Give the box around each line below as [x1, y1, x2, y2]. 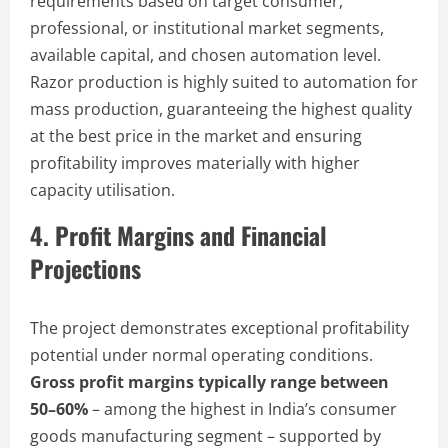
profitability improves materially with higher [30, 151, 360, 174]
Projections [30, 249, 141, 286]
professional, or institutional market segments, [30, 16, 384, 39]
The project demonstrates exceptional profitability [30, 316, 409, 339]
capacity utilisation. [30, 178, 175, 201]
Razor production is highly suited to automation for [30, 70, 418, 93]
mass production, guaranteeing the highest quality [30, 97, 412, 120]
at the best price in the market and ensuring [30, 124, 362, 147]
